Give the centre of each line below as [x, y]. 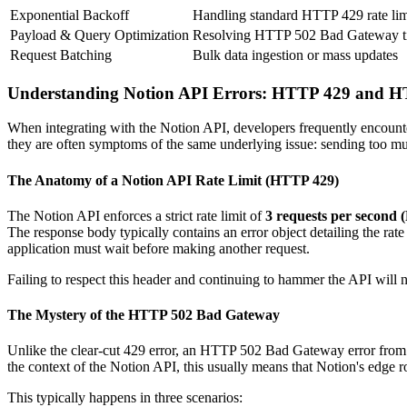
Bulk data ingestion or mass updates [295, 55]
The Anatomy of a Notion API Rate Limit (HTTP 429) [173, 180]
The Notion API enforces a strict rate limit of [136, 215]
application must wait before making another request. [159, 248]
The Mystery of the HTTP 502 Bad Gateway [144, 315]
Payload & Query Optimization [99, 35]
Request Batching [61, 55]
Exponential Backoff [69, 15]
